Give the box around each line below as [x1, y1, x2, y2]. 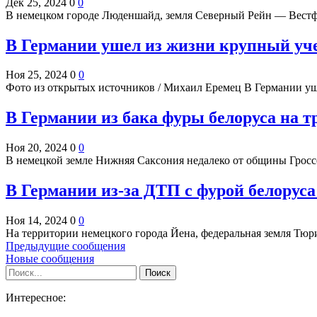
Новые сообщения [6, 253, 94, 265]
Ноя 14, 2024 [6, 214, 67, 227]
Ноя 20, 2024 [6, 142, 67, 154]
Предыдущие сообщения [6, 240, 125, 253]
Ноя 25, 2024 [6, 69, 67, 81]
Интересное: [6, 292, 66, 304]
